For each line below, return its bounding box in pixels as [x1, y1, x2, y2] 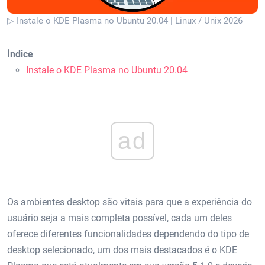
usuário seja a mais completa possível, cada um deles [7, 212, 232, 224]
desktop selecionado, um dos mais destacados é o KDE [7, 244, 237, 256]
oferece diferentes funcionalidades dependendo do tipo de [7, 228, 249, 240]
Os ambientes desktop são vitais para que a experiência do [7, 196, 252, 208]
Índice [7, 48, 33, 60]
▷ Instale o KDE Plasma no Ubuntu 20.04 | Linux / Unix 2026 [7, 15, 243, 26]
